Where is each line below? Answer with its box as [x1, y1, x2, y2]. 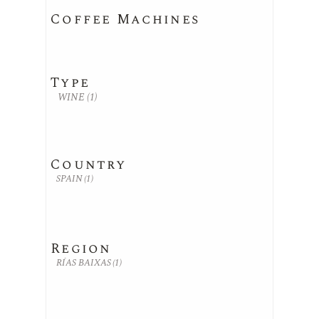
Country [51, 155, 126, 175]
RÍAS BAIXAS [56, 256, 111, 271]
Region [51, 239, 112, 259]
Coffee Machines [51, 9, 200, 30]
